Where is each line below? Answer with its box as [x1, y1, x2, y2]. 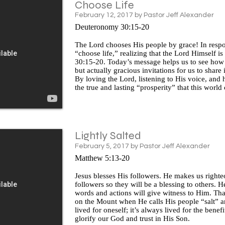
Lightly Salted [75, 129, 141, 143]
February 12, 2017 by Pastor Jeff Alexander [75, 11, 214, 19]
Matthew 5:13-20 [75, 153, 130, 162]
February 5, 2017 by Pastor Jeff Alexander [75, 142, 210, 150]
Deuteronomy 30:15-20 [75, 22, 149, 31]
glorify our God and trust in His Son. [75, 214, 190, 222]
